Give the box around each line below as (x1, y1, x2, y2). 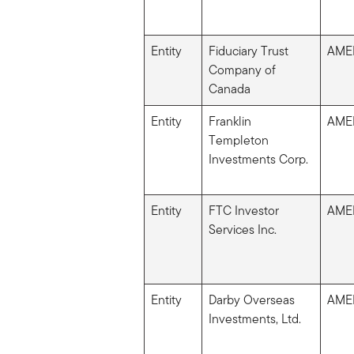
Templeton (208, 130, 269, 149)
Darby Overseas (208, 290, 295, 309)
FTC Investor (208, 201, 279, 220)
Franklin (208, 111, 251, 130)
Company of (208, 60, 276, 79)
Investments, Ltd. (208, 309, 301, 328)
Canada (208, 79, 250, 98)
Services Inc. (208, 220, 277, 239)
